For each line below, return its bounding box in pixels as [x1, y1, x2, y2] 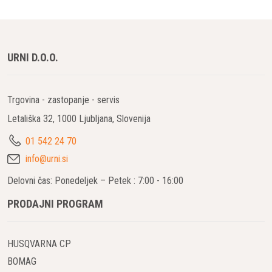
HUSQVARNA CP [7, 237, 71, 250]
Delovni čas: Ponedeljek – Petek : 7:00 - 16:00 [7, 174, 183, 186]
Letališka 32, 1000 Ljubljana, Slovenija [7, 112, 151, 124]
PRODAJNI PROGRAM [7, 197, 103, 210]
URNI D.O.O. [7, 50, 58, 64]
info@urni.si [25, 152, 68, 165]
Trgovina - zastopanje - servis [7, 93, 120, 106]
